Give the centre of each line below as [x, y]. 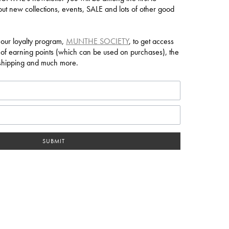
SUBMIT [54, 141]
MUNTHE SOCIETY [97, 41]
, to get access [151, 41]
